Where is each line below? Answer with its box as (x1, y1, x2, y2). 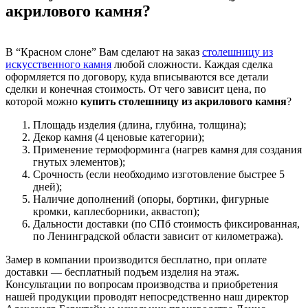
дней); (33, 181, 62, 193)
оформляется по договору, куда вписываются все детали (5, 71, 269, 83)
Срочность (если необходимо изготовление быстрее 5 (33, 168, 285, 181)
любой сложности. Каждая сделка (111, 58, 273, 71)
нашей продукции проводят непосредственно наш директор (5, 291, 289, 303)
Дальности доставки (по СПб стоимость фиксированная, (33, 218, 300, 230)
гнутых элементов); (33, 156, 125, 168)
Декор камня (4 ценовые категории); (33, 131, 204, 144)
